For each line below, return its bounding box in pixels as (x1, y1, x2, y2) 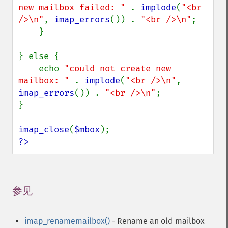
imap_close (18, 124, 69, 135)
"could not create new (64, 63, 171, 74)
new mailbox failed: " (18, 2, 130, 13)
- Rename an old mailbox (110, 216, 205, 226)
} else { (18, 51, 59, 62)
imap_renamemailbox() (24, 216, 110, 226)
